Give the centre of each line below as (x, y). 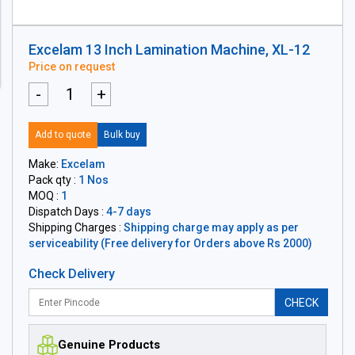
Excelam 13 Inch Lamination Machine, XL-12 (169, 50)
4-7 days (129, 212)
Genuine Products (109, 344)
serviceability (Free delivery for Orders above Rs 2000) (170, 243)
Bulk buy (122, 135)
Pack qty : (53, 180)
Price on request (72, 67)
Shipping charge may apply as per (211, 227)
